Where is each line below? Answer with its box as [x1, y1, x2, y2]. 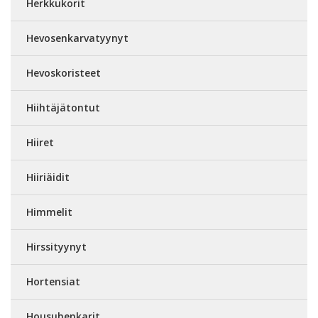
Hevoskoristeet [26, 65, 101, 79]
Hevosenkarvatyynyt [26, 31, 128, 45]
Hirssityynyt [26, 239, 87, 253]
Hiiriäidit [26, 170, 70, 184]
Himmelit [26, 204, 72, 219]
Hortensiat [26, 274, 80, 288]
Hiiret [26, 135, 54, 149]
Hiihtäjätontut [26, 100, 100, 114]
